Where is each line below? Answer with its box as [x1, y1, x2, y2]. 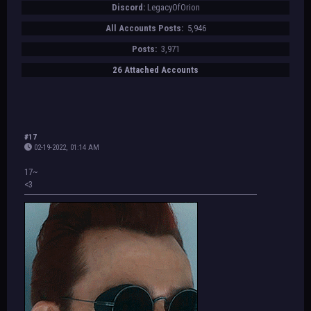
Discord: [111, 1, 145, 12]
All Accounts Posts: [105, 22, 185, 33]
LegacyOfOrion [146, 1, 200, 12]
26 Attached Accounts [112, 64, 199, 75]
